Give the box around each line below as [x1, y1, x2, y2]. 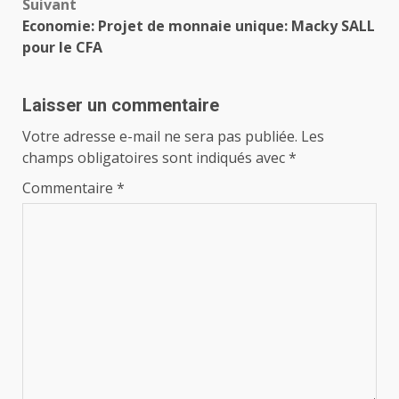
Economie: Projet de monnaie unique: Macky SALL [22, 16, 375, 37]
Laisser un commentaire [22, 94, 219, 117]
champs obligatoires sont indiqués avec [22, 148, 289, 168]
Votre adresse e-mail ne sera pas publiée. [22, 126, 297, 147]
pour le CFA [22, 37, 102, 58]
